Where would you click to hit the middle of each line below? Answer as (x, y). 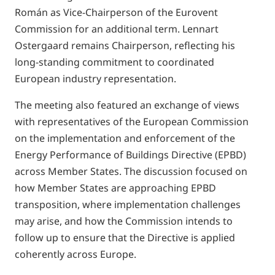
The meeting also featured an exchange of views (127, 105)
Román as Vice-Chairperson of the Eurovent (116, 12)
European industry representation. (95, 79)
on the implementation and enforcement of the (125, 138)
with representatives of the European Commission (132, 122)
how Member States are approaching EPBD (115, 188)
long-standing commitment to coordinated (114, 62)
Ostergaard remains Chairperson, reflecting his (125, 45)
